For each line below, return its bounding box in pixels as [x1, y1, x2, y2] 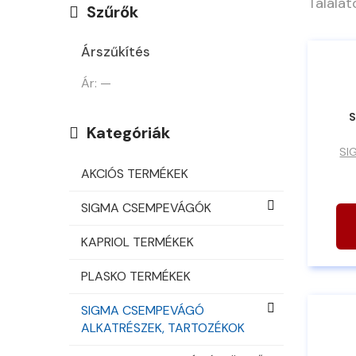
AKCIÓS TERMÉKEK [81, 164, 188, 182]
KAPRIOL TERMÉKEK [81, 233, 194, 250]
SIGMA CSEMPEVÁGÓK [81, 199, 211, 216]
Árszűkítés [81, 42, 150, 60]
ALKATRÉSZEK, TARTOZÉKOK [81, 319, 245, 336]
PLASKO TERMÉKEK [81, 267, 191, 284]
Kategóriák [87, 122, 170, 143]
